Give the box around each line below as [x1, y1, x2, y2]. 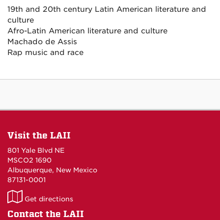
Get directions [23, 195, 73, 203]
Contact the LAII [7, 209, 84, 219]
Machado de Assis [7, 37, 77, 46]
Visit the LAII [7, 130, 71, 140]
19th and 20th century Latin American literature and [7, 5, 206, 14]
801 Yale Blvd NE [7, 146, 65, 154]
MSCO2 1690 [7, 156, 52, 164]
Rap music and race [7, 48, 83, 57]
